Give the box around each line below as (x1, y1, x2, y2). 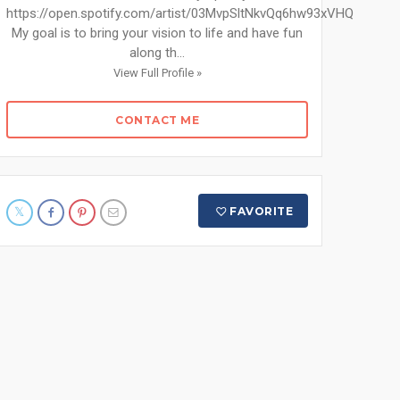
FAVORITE (229, 204, 294, 218)
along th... (129, 45, 185, 61)
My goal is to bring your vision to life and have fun (12, 25, 303, 41)
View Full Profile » (112, 66, 202, 79)
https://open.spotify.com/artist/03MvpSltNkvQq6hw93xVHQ (6, 5, 354, 21)
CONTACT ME (115, 113, 199, 127)
